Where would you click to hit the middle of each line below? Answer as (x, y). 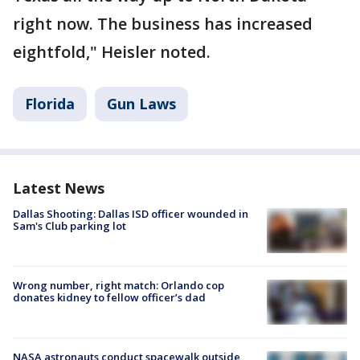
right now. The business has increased (163, 24)
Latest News (59, 188)
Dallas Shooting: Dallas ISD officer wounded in (131, 214)
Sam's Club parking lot (70, 226)
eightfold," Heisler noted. (112, 52)
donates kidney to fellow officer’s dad (109, 298)
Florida (50, 104)
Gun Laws (141, 104)
